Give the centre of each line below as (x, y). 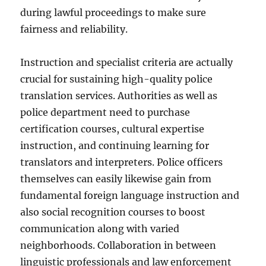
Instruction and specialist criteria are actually (127, 62)
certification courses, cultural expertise (113, 129)
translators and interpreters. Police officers (122, 162)
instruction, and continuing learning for (115, 145)
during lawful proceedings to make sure (113, 12)
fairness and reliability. (74, 29)
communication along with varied (100, 229)
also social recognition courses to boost (113, 212)
